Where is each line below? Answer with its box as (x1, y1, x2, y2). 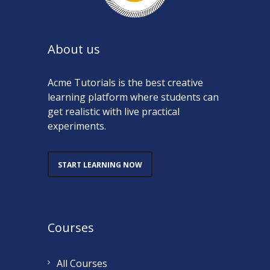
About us (48, 41, 100, 58)
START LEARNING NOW (58, 160, 142, 171)
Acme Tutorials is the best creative (48, 76, 203, 90)
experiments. (48, 119, 106, 133)
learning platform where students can (48, 90, 219, 104)
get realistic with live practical (48, 105, 180, 119)
